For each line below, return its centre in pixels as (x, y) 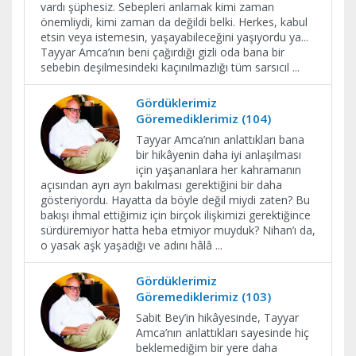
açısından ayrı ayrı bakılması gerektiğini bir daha (161, 185)
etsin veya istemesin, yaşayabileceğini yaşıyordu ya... (174, 37)
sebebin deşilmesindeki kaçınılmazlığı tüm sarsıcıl (166, 67)
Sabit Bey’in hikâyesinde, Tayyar (217, 317)
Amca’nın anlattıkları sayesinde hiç (222, 333)
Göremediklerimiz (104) (203, 118)
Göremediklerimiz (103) (203, 296)
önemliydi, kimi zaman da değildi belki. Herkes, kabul (174, 22)
